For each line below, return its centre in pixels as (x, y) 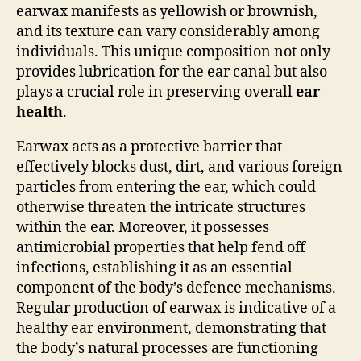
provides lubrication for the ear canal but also (172, 72)
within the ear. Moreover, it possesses (143, 227)
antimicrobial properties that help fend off (161, 247)
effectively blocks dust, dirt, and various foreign (179, 167)
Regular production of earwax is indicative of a (176, 308)
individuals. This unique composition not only (173, 52)
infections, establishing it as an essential (154, 268)
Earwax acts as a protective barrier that (149, 147)
